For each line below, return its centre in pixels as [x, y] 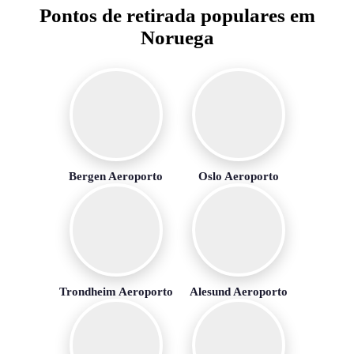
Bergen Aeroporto [116, 175]
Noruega [177, 37]
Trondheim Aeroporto [116, 291]
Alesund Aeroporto [238, 291]
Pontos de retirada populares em [177, 15]
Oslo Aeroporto [238, 175]
